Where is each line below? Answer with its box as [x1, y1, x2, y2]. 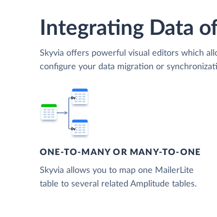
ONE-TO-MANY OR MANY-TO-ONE [40, 148, 201, 157]
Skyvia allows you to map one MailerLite [40, 166, 194, 175]
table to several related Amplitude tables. [40, 179, 197, 188]
